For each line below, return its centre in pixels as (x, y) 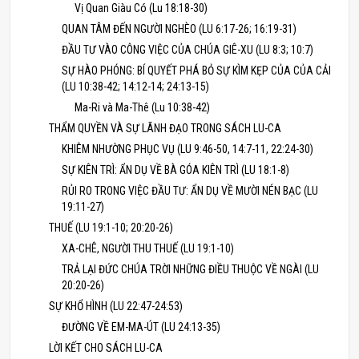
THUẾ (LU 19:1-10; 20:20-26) (111, 228)
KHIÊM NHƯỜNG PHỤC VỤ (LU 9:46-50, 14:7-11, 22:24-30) (188, 149)
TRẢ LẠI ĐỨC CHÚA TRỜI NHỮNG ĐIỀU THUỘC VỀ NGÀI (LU (190, 269)
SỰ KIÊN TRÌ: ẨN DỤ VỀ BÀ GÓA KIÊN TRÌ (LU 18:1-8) (175, 170)
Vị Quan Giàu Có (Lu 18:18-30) (141, 8)
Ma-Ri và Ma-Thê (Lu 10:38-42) (142, 107)
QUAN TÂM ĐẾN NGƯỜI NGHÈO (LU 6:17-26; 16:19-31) (179, 29)
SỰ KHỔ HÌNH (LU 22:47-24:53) (116, 306)
